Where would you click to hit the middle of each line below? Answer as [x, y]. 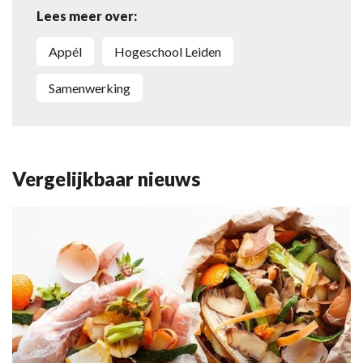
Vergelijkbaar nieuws [106, 178]
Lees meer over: [87, 15]
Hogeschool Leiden [173, 51]
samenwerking [93, 88]
